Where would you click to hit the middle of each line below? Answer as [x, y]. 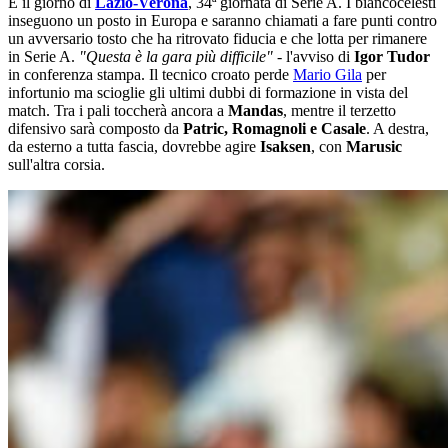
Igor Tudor [392, 57]
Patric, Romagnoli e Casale [274, 129]
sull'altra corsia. [56, 165]
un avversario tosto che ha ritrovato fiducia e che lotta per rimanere [217, 39]
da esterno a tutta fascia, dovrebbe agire [134, 147]
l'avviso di [320, 57]
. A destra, [397, 129]
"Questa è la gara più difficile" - [182, 57]
